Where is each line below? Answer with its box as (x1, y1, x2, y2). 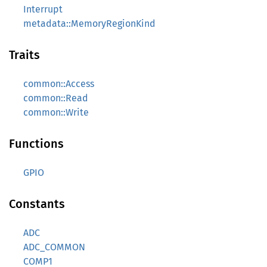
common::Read (23, 92, 88, 104)
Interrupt (23, 4, 63, 15)
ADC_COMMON (23, 241, 85, 253)
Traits (9, 48, 40, 62)
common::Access (23, 78, 94, 89)
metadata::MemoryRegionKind (23, 18, 156, 29)
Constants (9, 197, 65, 211)
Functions (9, 136, 64, 151)
